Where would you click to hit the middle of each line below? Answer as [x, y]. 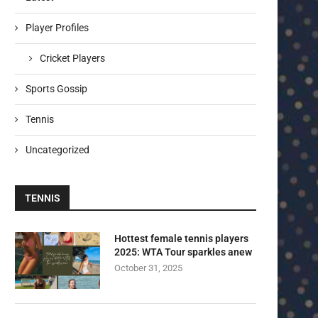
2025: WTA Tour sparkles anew [183, 252]
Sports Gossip [56, 89]
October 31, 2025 [148, 268]
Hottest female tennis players [181, 239]
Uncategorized [57, 150]
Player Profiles [57, 28]
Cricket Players [72, 59]
